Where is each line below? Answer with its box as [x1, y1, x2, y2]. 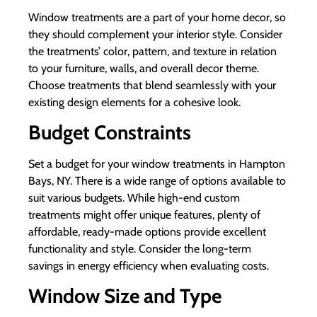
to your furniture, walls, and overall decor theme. [28, 61, 259, 75]
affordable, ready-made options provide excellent [28, 225, 266, 238]
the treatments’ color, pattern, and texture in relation [28, 44, 277, 58]
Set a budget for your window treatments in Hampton [28, 157, 285, 171]
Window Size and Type [28, 284, 221, 309]
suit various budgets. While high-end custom [28, 191, 240, 204]
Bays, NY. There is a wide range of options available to [28, 174, 286, 188]
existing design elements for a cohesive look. [28, 95, 241, 109]
